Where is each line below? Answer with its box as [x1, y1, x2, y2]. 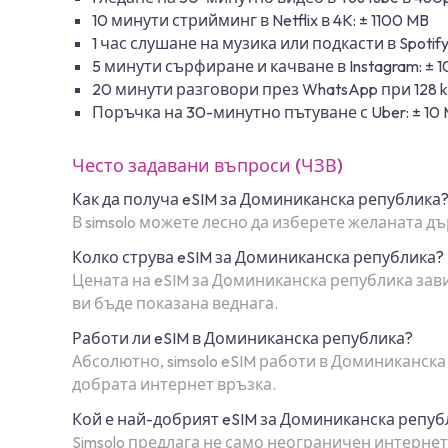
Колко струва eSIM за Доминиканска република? [72, 246, 444, 267]
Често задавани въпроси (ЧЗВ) [72, 153, 343, 177]
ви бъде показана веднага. [72, 292, 278, 313]
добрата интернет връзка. [72, 373, 276, 394]
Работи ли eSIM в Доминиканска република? [72, 327, 413, 348]
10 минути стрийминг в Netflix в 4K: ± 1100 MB [92, 9, 429, 30]
